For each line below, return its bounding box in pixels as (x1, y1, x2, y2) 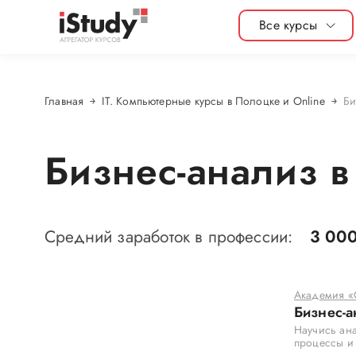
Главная (44, 93, 84, 109)
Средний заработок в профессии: (44, 225, 298, 249)
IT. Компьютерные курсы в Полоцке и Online (102, 93, 325, 109)
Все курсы (259, 16, 317, 34)
